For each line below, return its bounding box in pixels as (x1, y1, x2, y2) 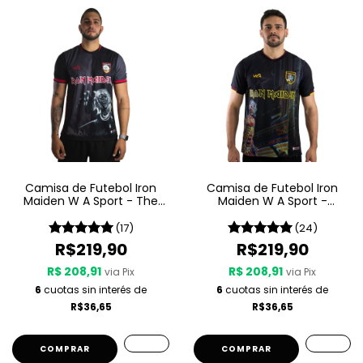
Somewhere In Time (216, 206, 329, 222)
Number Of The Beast (29, 206, 152, 222)
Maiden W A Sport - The (23, 193, 158, 209)
